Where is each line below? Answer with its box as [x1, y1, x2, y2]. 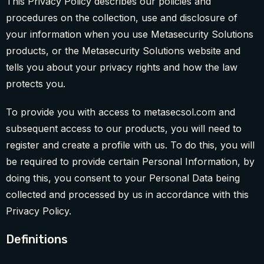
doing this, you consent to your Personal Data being [6, 172, 240, 184]
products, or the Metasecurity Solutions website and [6, 45, 240, 57]
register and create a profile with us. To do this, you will [6, 139, 255, 151]
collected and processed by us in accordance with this [6, 189, 249, 201]
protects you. [6, 78, 65, 90]
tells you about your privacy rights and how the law [6, 61, 237, 74]
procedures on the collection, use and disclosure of [6, 12, 237, 24]
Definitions [6, 232, 68, 247]
